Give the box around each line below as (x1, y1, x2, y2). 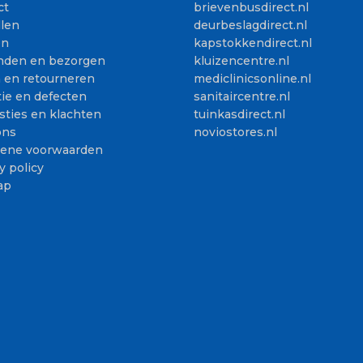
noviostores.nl (194, 125, 277, 140)
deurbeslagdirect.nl (194, 18, 307, 33)
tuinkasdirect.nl (194, 107, 285, 122)
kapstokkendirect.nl (194, 36, 312, 51)
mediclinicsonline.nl (194, 71, 311, 87)
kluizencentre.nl (194, 53, 289, 69)
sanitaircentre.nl (194, 89, 290, 105)
